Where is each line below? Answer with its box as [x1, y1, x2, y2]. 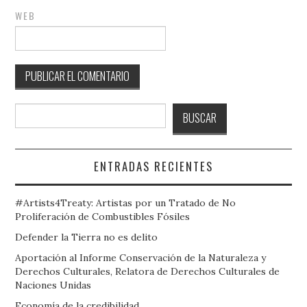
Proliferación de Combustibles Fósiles [15, 210, 191, 223]
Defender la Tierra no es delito [15, 230, 158, 243]
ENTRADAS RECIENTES [94, 157, 213, 175]
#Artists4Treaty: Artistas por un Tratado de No [15, 196, 236, 209]
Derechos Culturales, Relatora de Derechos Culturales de [15, 265, 280, 278]
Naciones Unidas [15, 278, 92, 291]
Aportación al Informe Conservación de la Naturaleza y [15, 251, 267, 264]
